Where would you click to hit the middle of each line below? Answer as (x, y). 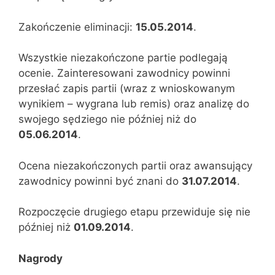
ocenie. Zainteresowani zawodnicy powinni (124, 73)
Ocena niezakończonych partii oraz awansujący (135, 165)
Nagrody (41, 258)
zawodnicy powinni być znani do (100, 181)
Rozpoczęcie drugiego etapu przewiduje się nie (134, 212)
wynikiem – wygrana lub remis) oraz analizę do (134, 104)
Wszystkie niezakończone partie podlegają (123, 58)
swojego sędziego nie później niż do (107, 119)
